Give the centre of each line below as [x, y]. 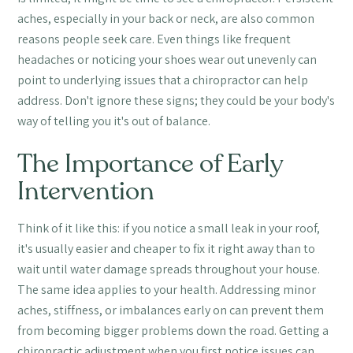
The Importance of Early [150, 163]
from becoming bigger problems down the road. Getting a [173, 330]
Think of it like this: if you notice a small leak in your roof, [169, 228]
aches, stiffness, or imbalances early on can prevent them [171, 310]
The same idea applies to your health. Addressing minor [167, 289]
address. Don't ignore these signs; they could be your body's [176, 100]
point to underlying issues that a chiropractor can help [163, 80]
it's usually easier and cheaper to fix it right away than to [167, 248]
